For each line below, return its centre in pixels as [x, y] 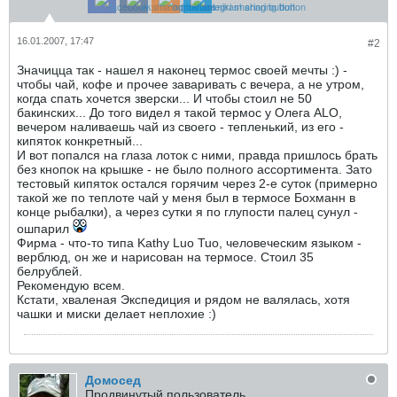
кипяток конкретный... [80, 141]
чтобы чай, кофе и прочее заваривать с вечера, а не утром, [191, 84]
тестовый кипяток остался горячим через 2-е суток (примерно [197, 183]
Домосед [113, 380]
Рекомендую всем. [71, 285]
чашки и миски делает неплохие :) [117, 314]
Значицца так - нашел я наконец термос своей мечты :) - [182, 70]
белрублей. [50, 271]
